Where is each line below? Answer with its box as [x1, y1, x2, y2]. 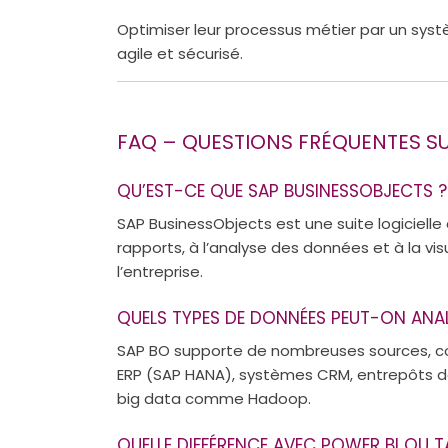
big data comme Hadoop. [117, 387, 311, 409]
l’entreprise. [117, 260, 203, 282]
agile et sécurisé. [117, 42, 243, 64]
